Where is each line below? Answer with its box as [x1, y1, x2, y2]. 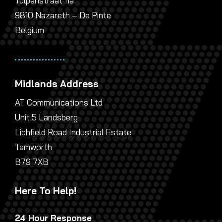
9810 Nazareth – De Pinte [14, 9, 111, 20]
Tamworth [14, 141, 52, 152]
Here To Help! [14, 184, 76, 197]
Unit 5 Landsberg [14, 111, 78, 122]
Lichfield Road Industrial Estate [14, 126, 131, 137]
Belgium [14, 24, 44, 35]
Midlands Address [14, 77, 99, 90]
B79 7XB [14, 156, 49, 167]
